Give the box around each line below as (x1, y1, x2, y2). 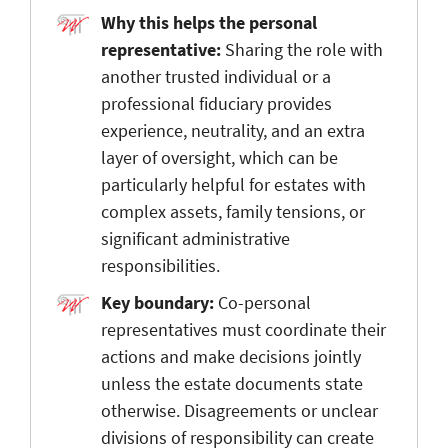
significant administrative (101, 226, 290, 250)
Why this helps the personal (101, 10, 317, 34)
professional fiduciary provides (101, 91, 332, 115)
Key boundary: (101, 290, 218, 314)
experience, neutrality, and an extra (101, 118, 365, 142)
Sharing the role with (225, 37, 383, 61)
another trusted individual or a (101, 64, 331, 88)
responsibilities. (101, 253, 220, 277)
